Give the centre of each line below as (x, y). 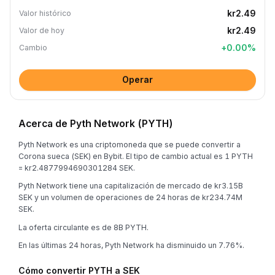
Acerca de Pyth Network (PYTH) (96, 123)
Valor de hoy (42, 30)
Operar (137, 79)
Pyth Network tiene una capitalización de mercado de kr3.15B (131, 186)
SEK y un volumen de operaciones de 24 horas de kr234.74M (130, 197)
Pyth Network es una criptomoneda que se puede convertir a (130, 144)
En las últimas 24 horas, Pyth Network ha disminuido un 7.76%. (131, 245)
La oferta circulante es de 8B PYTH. (83, 227)
